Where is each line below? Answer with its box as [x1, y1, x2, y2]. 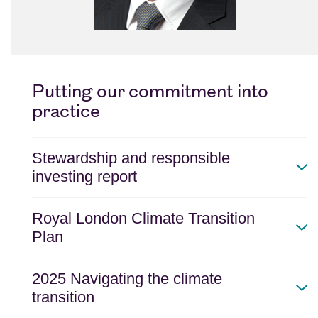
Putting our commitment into [32, 83, 268, 103]
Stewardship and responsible [32, 149, 230, 168]
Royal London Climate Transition [32, 209, 255, 228]
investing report [32, 168, 137, 186]
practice [32, 103, 100, 123]
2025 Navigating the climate [32, 270, 222, 288]
